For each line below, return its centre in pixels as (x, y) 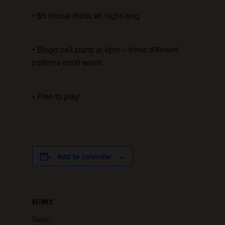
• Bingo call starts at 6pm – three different (105, 50)
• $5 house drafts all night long (86, 16)
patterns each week (67, 62)
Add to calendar (84, 156)
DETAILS (42, 202)
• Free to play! (57, 96)
